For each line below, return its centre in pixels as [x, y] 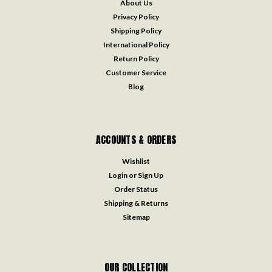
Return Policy [136, 59]
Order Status [136, 189]
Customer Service [136, 73]
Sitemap [136, 217]
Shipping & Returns [136, 203]
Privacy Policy [136, 17]
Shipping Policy [136, 31]
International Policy [136, 45]
